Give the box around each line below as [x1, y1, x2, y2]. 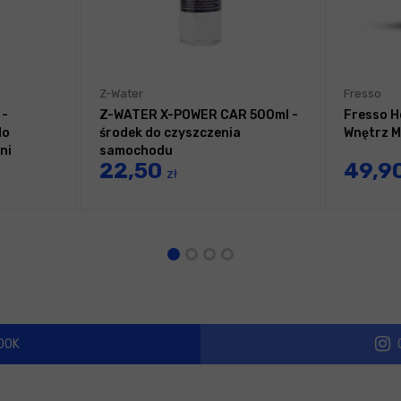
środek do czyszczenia [99, 125, 241, 141]
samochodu [99, 143, 173, 158]
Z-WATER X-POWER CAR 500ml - [99, 107, 298, 123]
